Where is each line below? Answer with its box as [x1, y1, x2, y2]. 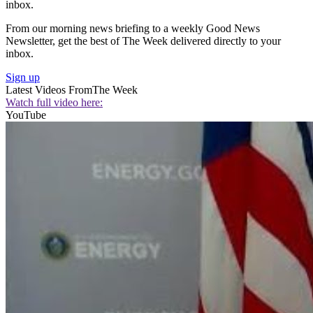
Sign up [6, 71, 40, 83]
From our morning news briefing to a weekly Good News [6, 22, 260, 34]
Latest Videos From [6, 83, 92, 96]
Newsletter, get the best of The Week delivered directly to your [6, 34, 281, 47]
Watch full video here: [6, 96, 103, 108]
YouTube [6, 108, 46, 121]
